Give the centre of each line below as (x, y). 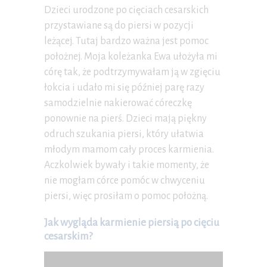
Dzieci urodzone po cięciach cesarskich (126, 10)
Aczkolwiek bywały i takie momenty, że (127, 165)
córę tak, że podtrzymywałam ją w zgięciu (132, 72)
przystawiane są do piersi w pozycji (119, 25)
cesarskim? (68, 236)
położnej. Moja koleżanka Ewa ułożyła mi (131, 56)
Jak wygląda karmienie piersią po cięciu (132, 222)
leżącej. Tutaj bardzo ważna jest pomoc (126, 41)
